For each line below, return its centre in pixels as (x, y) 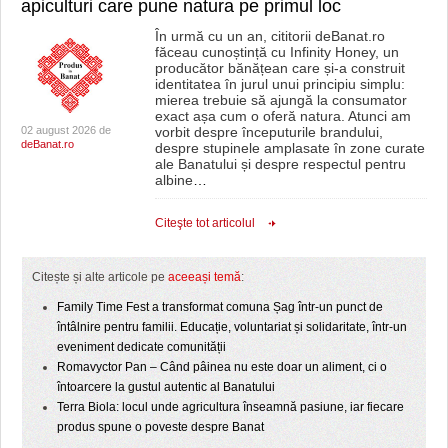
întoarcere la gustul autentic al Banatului (166, 386)
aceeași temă (204, 276)
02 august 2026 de (66, 129)
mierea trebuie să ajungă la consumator (280, 99)
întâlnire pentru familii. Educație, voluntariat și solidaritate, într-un (232, 326)
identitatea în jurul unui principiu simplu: (279, 83)
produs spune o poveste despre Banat (160, 426)
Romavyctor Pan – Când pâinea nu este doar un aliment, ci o (222, 366)
